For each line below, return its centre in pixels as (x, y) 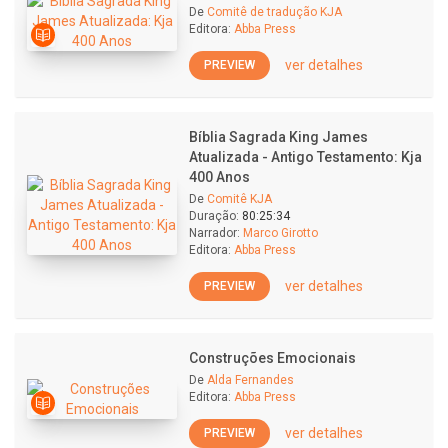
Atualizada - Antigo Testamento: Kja (305, 157)
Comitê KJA (239, 199)
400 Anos (219, 177)
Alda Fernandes (250, 380)
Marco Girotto (280, 233)
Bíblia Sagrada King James (278, 137)
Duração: (214, 216)
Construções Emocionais (272, 358)
